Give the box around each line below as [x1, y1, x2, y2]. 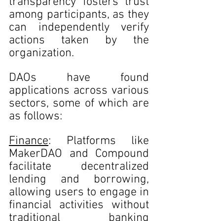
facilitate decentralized [9, 160, 149, 174]
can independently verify [9, 21, 149, 35]
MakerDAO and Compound [9, 147, 149, 161]
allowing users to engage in [9, 185, 149, 199]
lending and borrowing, [9, 173, 149, 186]
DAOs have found [9, 71, 149, 85]
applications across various [9, 84, 149, 98]
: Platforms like [48, 134, 149, 148]
